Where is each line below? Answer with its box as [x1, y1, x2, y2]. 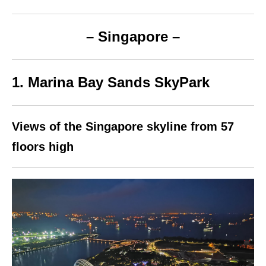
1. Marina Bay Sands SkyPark [12, 74, 210, 91]
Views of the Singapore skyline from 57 [12, 120, 234, 134]
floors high [12, 140, 74, 154]
